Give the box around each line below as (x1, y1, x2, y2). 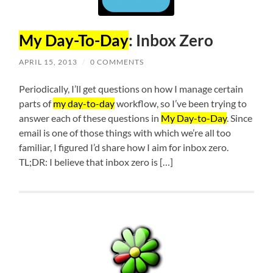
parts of (19, 97, 54, 110)
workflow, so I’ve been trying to (115, 97, 247, 110)
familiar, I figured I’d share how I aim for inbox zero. (19, 141, 229, 154)
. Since (227, 112, 253, 124)
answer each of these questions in (19, 112, 161, 124)
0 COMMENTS (90, 57, 144, 67)
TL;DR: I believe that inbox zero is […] (19, 156, 174, 168)
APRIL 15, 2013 (19, 57, 78, 67)
